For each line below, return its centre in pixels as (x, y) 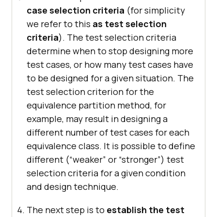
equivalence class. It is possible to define (111, 146)
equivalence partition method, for (96, 105)
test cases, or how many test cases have (110, 65)
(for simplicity (155, 10)
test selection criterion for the (90, 92)
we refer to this (60, 24)
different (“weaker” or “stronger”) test (105, 160)
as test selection (130, 24)
